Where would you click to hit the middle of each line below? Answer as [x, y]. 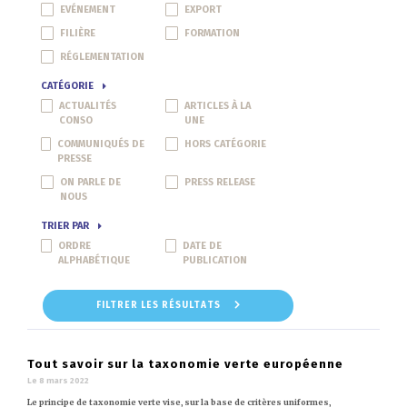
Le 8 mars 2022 [58, 380]
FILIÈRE [78, 33]
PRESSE [74, 158]
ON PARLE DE [90, 182]
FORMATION [213, 33]
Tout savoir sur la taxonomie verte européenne [185, 363]
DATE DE [203, 245]
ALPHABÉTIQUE [94, 260]
